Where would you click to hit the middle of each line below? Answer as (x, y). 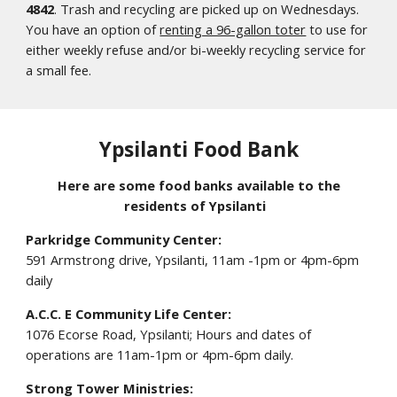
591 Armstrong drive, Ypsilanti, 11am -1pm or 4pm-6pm (193, 260)
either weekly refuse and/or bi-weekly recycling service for (196, 50)
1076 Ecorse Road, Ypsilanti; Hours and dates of (169, 334)
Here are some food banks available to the (198, 185)
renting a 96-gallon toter (233, 29)
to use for (337, 29)
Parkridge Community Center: (124, 239)
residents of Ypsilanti (198, 206)
